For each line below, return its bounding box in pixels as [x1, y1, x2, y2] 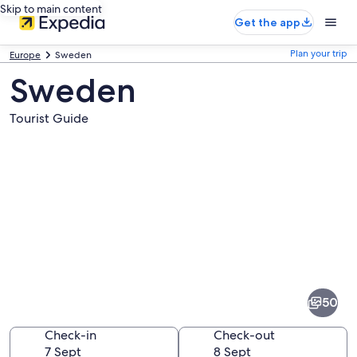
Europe [10, 49, 41, 61]
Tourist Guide [10, 110, 88, 127]
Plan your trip [290, 47, 347, 60]
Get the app [234, 15, 300, 29]
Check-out [214, 326, 275, 343]
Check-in [45, 326, 96, 343]
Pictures [9, 229, 81, 253]
